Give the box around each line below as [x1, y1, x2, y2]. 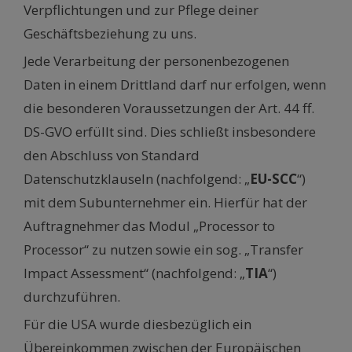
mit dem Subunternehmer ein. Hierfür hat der [24, 193, 307, 212]
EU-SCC [250, 170, 297, 189]
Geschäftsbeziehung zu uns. [24, 24, 196, 43]
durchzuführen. [24, 288, 123, 306]
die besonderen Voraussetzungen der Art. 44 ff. [24, 99, 314, 118]
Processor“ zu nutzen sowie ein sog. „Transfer [24, 240, 303, 259]
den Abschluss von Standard [24, 146, 200, 165]
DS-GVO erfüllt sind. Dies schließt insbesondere [24, 123, 316, 141]
